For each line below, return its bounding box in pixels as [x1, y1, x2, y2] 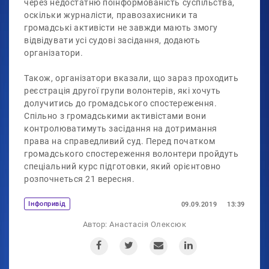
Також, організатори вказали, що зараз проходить [24, 73, 239, 84]
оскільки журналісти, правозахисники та [24, 10, 198, 21]
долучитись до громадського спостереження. [24, 98, 217, 109]
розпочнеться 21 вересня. [24, 174, 139, 185]
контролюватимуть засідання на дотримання [24, 124, 217, 134]
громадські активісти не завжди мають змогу [24, 23, 218, 34]
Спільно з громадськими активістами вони [24, 111, 207, 122]
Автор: [82, 219, 107, 229]
